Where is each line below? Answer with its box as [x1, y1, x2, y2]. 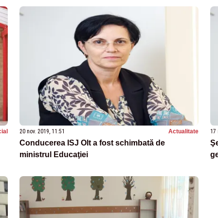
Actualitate [168, 128, 199, 135]
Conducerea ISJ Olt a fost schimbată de [19, 139, 165, 147]
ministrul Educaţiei [19, 150, 88, 159]
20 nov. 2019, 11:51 [19, 128, 65, 135]
